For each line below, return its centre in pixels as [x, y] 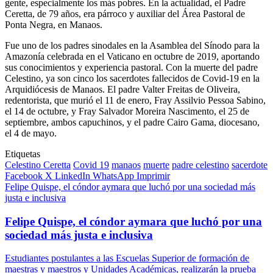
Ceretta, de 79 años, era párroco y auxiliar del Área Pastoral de [125, 13]
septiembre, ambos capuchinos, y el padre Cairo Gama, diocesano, [132, 122]
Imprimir [153, 175]
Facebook [24, 175]
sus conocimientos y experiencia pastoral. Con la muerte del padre [131, 67]
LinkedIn [73, 175]
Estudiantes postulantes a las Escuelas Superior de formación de [127, 258]
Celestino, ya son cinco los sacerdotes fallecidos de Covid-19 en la [132, 78]
